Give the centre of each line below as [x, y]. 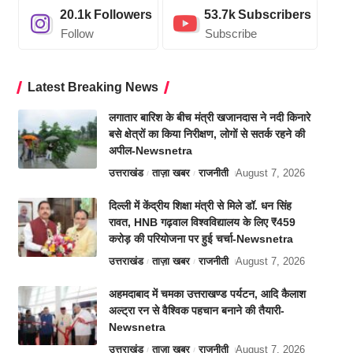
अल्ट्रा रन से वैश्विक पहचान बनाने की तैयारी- [196, 311]
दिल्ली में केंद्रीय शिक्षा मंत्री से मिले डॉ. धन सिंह [200, 206]
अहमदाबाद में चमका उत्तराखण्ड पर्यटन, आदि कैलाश [207, 294]
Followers [123, 15]
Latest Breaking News [93, 87]
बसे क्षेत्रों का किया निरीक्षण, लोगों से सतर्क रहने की [206, 134]
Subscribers [274, 15]
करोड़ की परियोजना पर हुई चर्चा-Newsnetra [201, 239]
